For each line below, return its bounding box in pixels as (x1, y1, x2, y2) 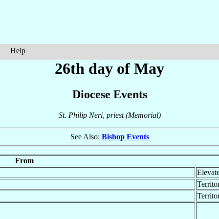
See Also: (70, 132, 102, 141)
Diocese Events (72, 88, 147, 101)
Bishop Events (101, 132, 149, 141)
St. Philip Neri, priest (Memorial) (58, 111, 161, 120)
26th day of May (55, 60, 164, 77)
